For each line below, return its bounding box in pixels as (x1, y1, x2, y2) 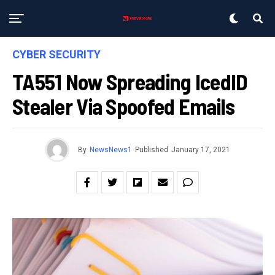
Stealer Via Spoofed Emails (12, 93, 235, 119)
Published (135, 145, 168, 154)
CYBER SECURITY (12, 48, 101, 61)
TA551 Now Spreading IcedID (12, 68, 248, 95)
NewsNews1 (90, 145, 132, 154)
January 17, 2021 (171, 145, 230, 154)
